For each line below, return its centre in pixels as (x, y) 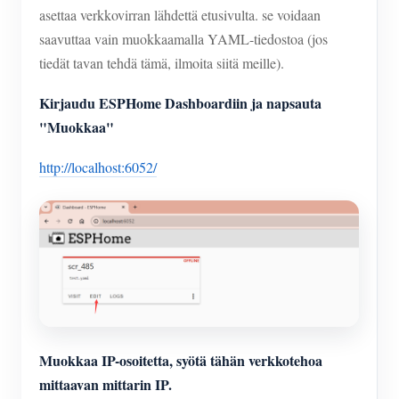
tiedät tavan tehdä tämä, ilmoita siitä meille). (162, 63)
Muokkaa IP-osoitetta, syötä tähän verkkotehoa (181, 360)
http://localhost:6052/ (98, 167)
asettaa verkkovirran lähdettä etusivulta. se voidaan (180, 15)
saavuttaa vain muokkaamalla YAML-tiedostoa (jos (183, 39)
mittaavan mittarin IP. (106, 384)
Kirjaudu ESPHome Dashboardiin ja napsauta (180, 103)
